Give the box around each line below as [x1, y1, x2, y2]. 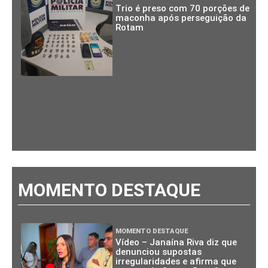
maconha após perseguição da [115, 12, 247, 23]
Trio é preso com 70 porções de [115, 2, 250, 14]
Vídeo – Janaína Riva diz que [115, 237, 237, 248]
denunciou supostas [115, 246, 202, 258]
